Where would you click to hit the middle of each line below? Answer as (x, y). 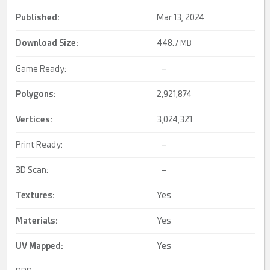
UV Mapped (39, 246)
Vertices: (34, 120)
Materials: (37, 221)
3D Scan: (32, 170)
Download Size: (47, 43)
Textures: (36, 196)
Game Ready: (41, 69)
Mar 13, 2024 (181, 18)
